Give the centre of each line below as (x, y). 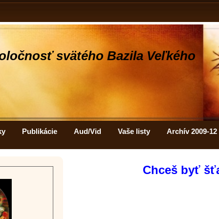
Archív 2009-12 (192, 131)
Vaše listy (134, 131)
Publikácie (40, 131)
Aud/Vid (88, 131)
